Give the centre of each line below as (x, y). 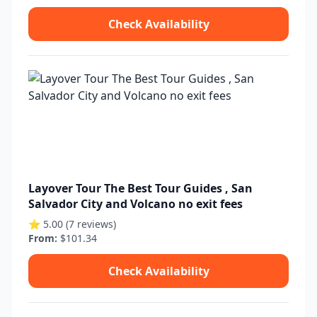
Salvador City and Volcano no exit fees (136, 204)
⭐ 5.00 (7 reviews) (72, 224)
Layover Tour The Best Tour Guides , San (140, 188)
